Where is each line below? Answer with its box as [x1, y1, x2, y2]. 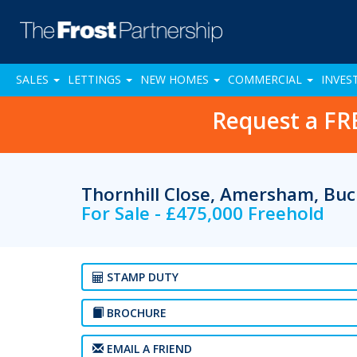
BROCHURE [104, 305, 167, 320]
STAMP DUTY [104, 269, 178, 284]
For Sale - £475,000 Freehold [81, 201, 324, 226]
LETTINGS [68, 72, 124, 87]
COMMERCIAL [228, 72, 305, 87]
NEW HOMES [140, 72, 212, 87]
